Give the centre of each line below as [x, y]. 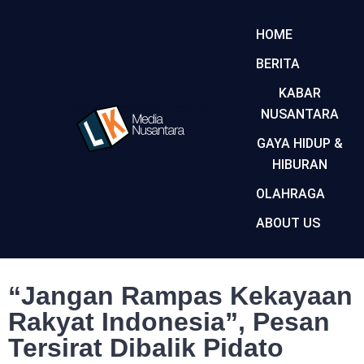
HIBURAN [299, 165]
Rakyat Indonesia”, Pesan [169, 322]
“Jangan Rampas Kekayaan [180, 296]
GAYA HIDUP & [299, 143]
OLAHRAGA [290, 194]
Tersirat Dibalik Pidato [146, 348]
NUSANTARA [299, 114]
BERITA [277, 64]
